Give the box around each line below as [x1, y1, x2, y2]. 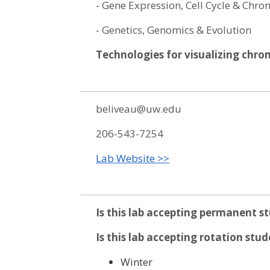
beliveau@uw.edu [96, 102, 182, 116]
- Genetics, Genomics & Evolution [96, 23, 252, 37]
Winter [120, 255, 152, 269]
